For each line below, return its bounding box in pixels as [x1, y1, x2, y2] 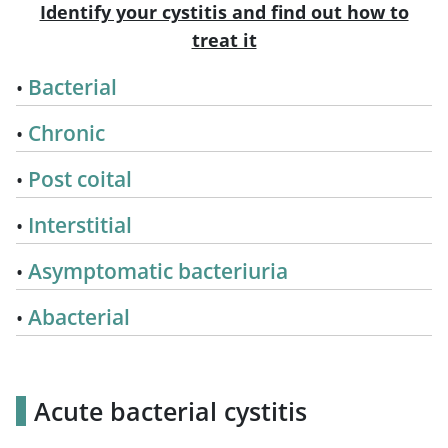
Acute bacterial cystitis [34, 393, 307, 428]
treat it [191, 27, 257, 52]
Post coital [28, 164, 132, 193]
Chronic [28, 118, 105, 147]
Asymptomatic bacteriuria [28, 256, 288, 285]
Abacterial [28, 302, 130, 331]
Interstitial [28, 210, 132, 239]
